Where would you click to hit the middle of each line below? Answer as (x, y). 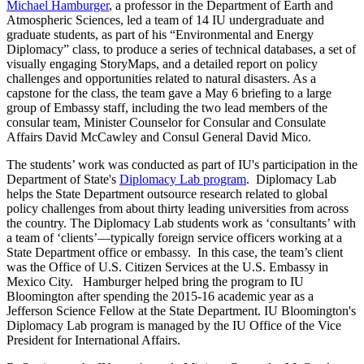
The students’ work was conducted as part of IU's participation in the (182, 165)
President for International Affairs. (93, 340)
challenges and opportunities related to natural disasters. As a (161, 79)
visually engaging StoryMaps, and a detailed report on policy (162, 64)
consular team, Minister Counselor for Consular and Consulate (166, 123)
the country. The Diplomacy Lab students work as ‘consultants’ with (181, 223)
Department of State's (63, 180)
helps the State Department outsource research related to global (167, 194)
